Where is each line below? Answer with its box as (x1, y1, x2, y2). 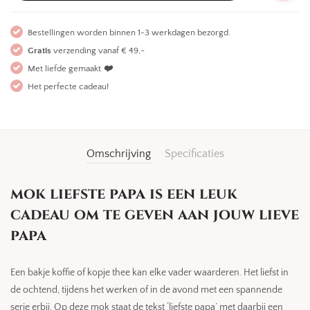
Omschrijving (86, 147, 151, 160)
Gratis (28, 46, 51, 55)
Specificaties (164, 147, 224, 160)
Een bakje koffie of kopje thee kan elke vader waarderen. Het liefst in (10, 267, 289, 278)
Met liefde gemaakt (28, 64, 103, 73)
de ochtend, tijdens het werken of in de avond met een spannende (10, 284, 282, 295)
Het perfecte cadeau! (28, 82, 109, 91)
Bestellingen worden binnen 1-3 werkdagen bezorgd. (28, 28, 230, 37)
